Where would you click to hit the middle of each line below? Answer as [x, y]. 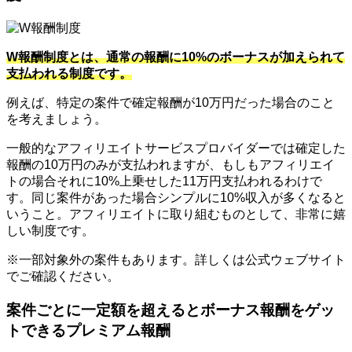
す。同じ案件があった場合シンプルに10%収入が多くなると [176, 198]
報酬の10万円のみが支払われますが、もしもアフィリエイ [170, 165]
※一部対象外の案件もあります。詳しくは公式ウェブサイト [176, 260]
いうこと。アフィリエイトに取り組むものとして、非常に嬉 [176, 214]
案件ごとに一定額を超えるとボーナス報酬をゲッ [170, 310]
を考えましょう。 [57, 119]
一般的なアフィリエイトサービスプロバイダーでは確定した [176, 148]
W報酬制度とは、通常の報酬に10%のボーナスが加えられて [176, 57]
